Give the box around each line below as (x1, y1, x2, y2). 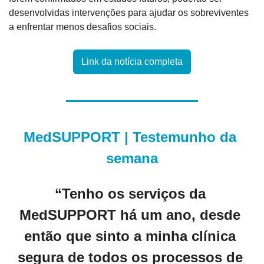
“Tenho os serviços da (54, 186, 206, 202)
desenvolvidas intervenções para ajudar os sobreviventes (9, 8, 249, 18)
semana (106, 150, 158, 167)
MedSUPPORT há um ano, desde (19, 207, 240, 223)
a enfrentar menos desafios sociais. (9, 22, 156, 32)
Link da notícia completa (81, 57, 183, 67)
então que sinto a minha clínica (24, 228, 236, 245)
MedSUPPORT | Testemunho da (24, 129, 236, 146)
